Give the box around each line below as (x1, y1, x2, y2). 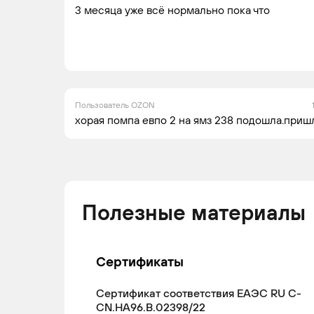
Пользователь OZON (75, 100, 155, 110)
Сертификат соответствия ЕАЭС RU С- (96, 287, 301, 299)
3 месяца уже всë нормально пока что (75, 4, 270, 16)
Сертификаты (96, 254, 184, 269)
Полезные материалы (82, 200, 306, 224)
